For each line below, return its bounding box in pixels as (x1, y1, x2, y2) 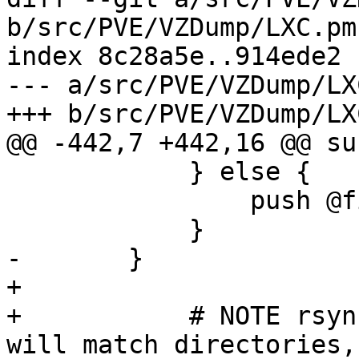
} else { (6, 157, 22, 187)
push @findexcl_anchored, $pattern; (6, 186, 22, 216)
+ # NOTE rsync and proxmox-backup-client (6, 301, 22, 331)
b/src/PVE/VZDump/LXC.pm (6, 13, 357, 42)
